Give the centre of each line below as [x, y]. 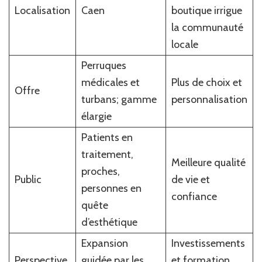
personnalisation [209, 99]
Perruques [104, 65]
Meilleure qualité [208, 162]
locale [185, 44]
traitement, [107, 154]
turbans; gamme [119, 99]
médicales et [110, 82]
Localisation [42, 10]
